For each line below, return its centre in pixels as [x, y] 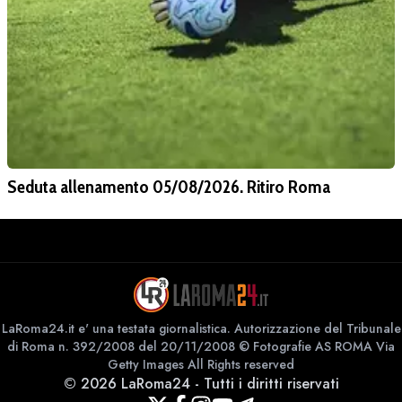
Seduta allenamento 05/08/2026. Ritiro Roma [169, 187]
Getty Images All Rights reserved [201, 365]
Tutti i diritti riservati [271, 384]
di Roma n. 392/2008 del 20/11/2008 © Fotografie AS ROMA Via [201, 347]
